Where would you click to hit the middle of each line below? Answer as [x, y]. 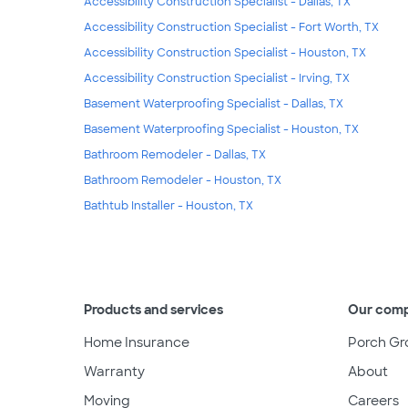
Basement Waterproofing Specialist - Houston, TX [221, 129]
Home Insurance [137, 342]
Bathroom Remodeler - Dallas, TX [175, 154]
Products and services [153, 309]
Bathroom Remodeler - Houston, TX [183, 180]
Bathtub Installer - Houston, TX [168, 205]
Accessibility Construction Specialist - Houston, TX [225, 52]
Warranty [114, 371]
